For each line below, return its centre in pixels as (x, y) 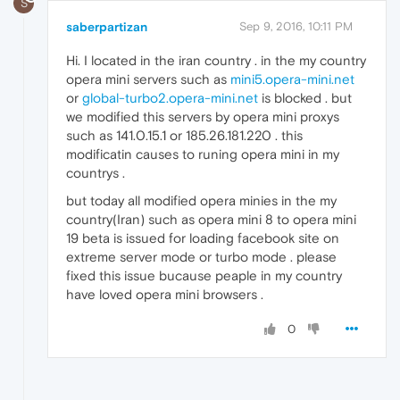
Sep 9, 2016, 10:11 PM (296, 26)
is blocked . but (305, 97)
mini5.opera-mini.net (292, 79)
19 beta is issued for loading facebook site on (203, 237)
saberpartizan (107, 26)
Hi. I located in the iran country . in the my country (216, 60)
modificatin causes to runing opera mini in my (203, 154)
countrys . (96, 172)
